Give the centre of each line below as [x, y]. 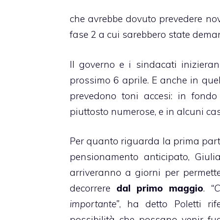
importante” [95, 204]
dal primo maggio [160, 188]
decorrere [93, 188]
